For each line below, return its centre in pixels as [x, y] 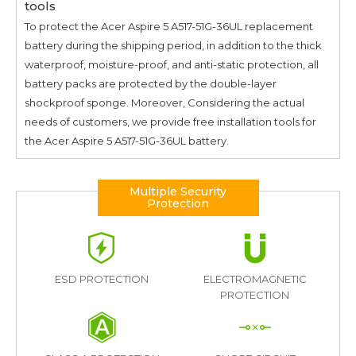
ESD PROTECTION [101, 279]
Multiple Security [178, 191]
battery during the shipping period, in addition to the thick [173, 45]
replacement [278, 26]
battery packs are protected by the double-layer [151, 83]
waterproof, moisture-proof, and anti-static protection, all [172, 64]
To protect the [63, 26]
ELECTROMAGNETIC [255, 279]
